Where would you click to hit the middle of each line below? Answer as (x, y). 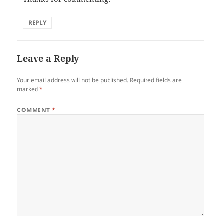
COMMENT (35, 110)
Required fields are (156, 80)
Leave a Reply (48, 58)
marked (28, 89)
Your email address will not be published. (73, 80)
